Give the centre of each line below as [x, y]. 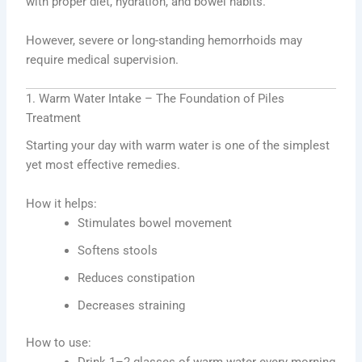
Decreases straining [132, 305]
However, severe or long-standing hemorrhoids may [164, 40]
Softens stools [118, 250]
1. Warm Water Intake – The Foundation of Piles [156, 99]
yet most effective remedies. [103, 165]
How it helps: [62, 203]
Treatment [54, 118]
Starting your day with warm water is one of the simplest [178, 146]
